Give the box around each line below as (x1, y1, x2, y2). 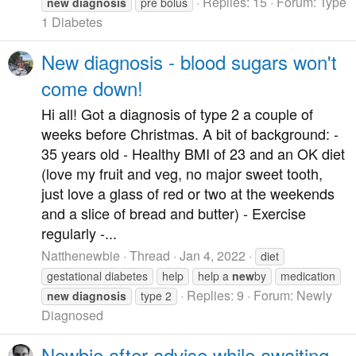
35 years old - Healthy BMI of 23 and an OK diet (41, 143, 345, 164)
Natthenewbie (41, 246, 120, 265)
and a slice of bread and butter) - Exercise (41, 203, 306, 224)
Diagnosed (41, 305, 103, 324)
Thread (130, 246, 170, 265)
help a (198, 267, 232, 284)
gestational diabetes (47, 267, 148, 284)
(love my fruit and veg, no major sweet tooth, (41, 163, 323, 184)
